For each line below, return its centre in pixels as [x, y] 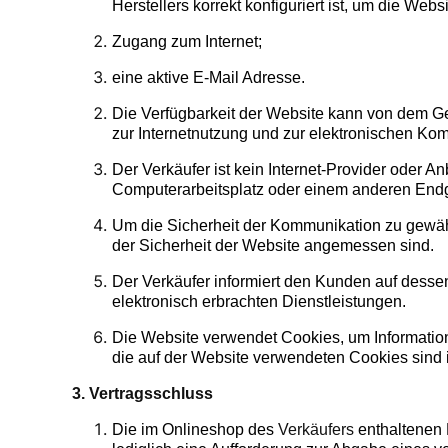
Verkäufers [316, 430]
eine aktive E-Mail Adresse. [208, 78]
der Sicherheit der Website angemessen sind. [273, 246]
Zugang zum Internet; [187, 42]
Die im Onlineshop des [195, 430]
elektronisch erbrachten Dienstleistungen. [259, 302]
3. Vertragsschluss [142, 394]
